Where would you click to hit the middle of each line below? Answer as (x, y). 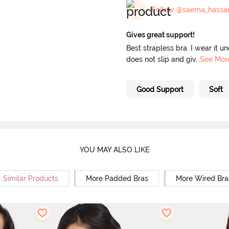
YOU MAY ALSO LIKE (114, 150)
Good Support (160, 89)
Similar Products (31, 178)
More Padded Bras (117, 178)
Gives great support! (161, 35)
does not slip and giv (161, 60)
